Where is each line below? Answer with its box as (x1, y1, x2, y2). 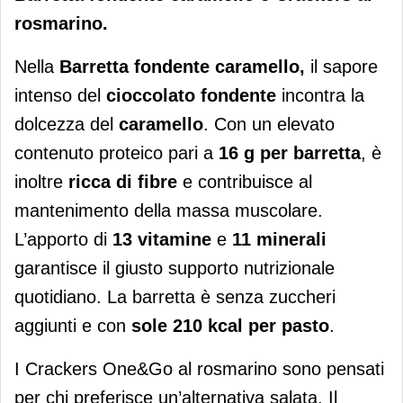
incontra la (282, 85, 364, 106)
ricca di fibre (68, 172, 183, 193)
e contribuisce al (183, 172, 312, 193)
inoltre (14, 172, 68, 193)
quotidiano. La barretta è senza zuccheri (14, 287, 336, 308)
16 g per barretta (219, 143, 361, 164)
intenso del (14, 85, 106, 106)
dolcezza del (14, 114, 119, 135)
